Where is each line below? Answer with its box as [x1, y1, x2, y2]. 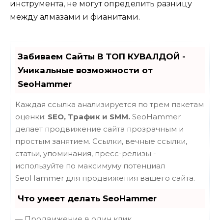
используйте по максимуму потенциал [15, 161, 165, 171]
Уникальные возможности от [18, 65, 153, 76]
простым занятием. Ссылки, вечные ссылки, [15, 137, 187, 146]
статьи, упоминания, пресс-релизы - [15, 149, 156, 159]
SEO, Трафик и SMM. [48, 112, 130, 122]
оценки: [15, 112, 48, 122]
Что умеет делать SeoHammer [18, 193, 157, 204]
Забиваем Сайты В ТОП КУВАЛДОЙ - [18, 52, 186, 62]
